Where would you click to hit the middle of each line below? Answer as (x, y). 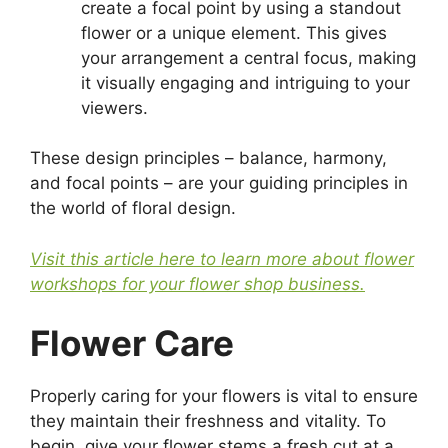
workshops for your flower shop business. (197, 283)
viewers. (114, 107)
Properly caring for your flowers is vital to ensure (224, 396)
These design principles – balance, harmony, (208, 158)
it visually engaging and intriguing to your (245, 82)
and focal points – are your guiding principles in (219, 183)
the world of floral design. (133, 208)
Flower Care (132, 343)
